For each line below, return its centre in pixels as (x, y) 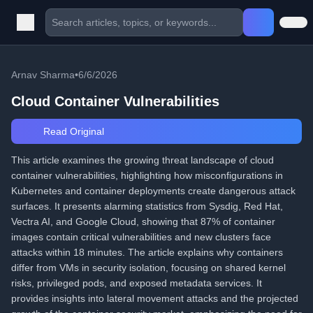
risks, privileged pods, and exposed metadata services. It (137, 283)
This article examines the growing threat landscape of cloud (143, 160)
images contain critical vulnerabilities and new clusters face (141, 237)
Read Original (72, 131)
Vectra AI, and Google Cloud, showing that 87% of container (143, 221)
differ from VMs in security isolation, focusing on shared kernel (148, 268)
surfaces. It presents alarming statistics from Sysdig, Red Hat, (147, 206)
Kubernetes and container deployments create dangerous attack (153, 191)
